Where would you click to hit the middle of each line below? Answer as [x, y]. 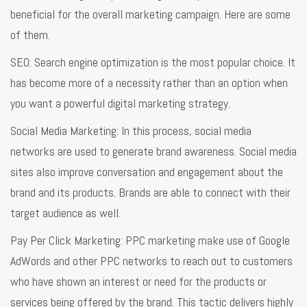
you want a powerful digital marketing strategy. [120, 103]
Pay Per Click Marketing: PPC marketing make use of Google [150, 240]
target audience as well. [65, 212]
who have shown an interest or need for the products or [138, 281]
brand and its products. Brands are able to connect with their [150, 192]
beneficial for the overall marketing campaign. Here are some [150, 14]
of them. [30, 34]
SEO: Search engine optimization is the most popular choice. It [153, 62]
